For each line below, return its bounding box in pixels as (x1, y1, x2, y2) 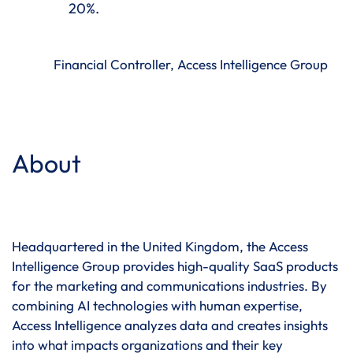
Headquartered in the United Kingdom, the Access (12, 238, 308, 255)
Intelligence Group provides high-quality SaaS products (12, 258, 338, 274)
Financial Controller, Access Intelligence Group (54, 56, 328, 72)
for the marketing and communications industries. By (12, 277, 327, 294)
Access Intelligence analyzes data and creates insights (12, 317, 328, 333)
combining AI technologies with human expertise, (12, 297, 303, 314)
